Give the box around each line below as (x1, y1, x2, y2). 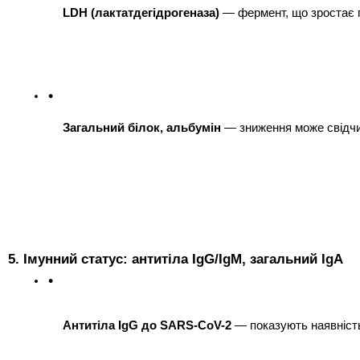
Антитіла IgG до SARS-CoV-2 (63, 318, 231, 332)
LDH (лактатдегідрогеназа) (63, 6, 219, 19)
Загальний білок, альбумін (63, 121, 221, 134)
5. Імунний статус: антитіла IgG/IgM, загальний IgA (8, 250, 343, 267)
